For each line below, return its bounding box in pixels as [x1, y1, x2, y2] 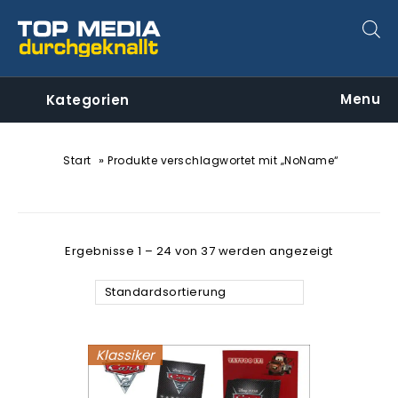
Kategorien [45, 91, 130, 109]
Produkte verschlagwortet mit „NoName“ [107, 153, 339, 168]
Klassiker [96, 346, 155, 364]
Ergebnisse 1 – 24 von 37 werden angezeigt [65, 243, 333, 259]
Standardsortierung [104, 283, 227, 300]
